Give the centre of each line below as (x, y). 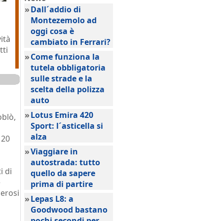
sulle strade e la (61, 78)
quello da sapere (63, 173)
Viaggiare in (54, 151)
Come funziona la (65, 57)
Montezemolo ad (64, 20)
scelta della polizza (68, 89)
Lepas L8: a (52, 199)
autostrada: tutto (65, 162)
